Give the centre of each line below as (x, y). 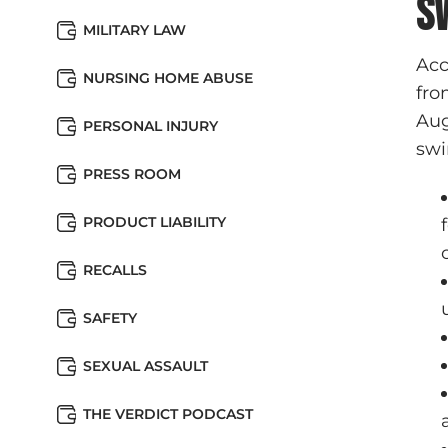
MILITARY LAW (134, 30)
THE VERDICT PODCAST (168, 414)
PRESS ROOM (132, 174)
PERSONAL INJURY (150, 126)
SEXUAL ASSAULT (145, 366)
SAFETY (110, 318)
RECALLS (115, 270)
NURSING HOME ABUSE (168, 78)
